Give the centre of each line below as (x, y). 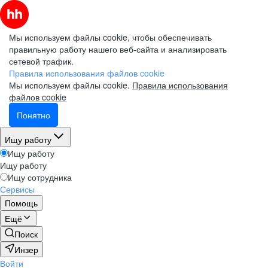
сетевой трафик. (41, 61)
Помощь (21, 203)
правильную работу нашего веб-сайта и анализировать (118, 49)
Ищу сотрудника (40, 177)
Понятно (33, 115)
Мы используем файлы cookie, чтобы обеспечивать (110, 37)
